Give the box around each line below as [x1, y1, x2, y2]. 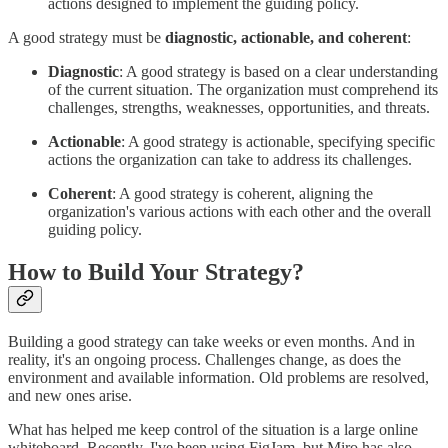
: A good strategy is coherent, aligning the [112, 184, 373, 202]
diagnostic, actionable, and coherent [165, 28, 407, 46]
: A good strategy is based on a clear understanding [119, 62, 438, 80]
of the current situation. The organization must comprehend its [48, 80, 438, 98]
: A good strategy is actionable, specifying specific [121, 132, 435, 150]
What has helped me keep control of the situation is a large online [8, 420, 418, 438]
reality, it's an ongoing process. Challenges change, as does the [8, 350, 401, 368]
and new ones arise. [8, 386, 132, 404]
